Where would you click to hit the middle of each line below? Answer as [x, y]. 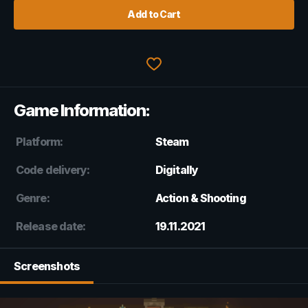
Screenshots [47, 266]
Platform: [39, 141]
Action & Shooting [201, 198]
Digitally [177, 169]
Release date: [51, 226]
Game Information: [82, 110]
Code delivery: [53, 169]
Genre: [33, 198]
